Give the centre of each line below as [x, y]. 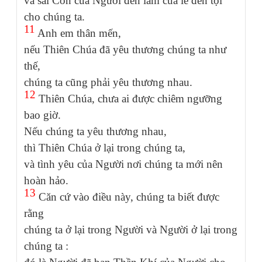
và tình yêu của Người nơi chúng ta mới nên [123, 164]
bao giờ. [42, 115]
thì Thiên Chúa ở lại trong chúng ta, [105, 147]
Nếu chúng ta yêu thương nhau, [95, 131]
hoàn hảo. [46, 180]
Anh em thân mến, [78, 33]
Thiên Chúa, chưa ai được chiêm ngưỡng [130, 98]
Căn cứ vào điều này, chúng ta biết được [127, 196]
